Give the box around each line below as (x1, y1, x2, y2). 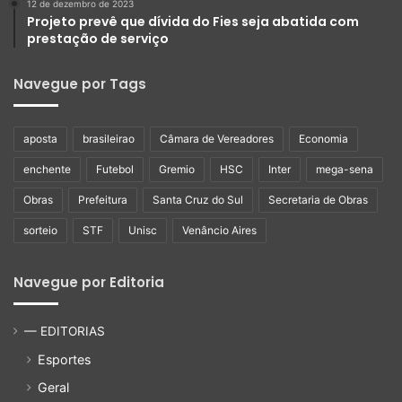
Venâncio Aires (182, 223, 257, 238)
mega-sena (316, 162, 373, 177)
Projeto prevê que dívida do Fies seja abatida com (27, 13, 359, 31)
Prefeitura (78, 193, 127, 207)
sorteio (23, 223, 57, 238)
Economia (299, 132, 348, 146)
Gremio (159, 162, 195, 177)
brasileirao (83, 132, 135, 146)
